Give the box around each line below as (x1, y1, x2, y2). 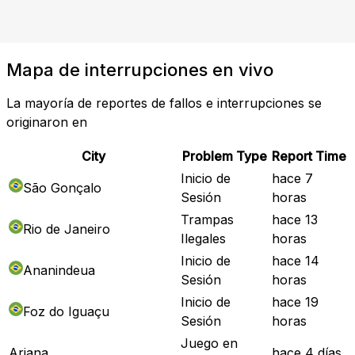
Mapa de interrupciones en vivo (6, 59, 273, 80)
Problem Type (182, 147, 267, 164)
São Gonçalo (23, 179, 101, 196)
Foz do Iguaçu (23, 303, 109, 319)
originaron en (6, 113, 87, 130)
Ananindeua (23, 261, 95, 278)
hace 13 (272, 211, 318, 227)
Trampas (181, 211, 234, 227)
